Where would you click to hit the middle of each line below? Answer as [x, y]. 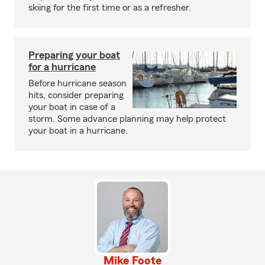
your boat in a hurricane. [78, 131]
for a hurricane [62, 67]
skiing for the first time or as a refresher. [110, 8]
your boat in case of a [72, 107]
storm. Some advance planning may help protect [127, 119]
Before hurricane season [77, 83]
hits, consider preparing [76, 95]
